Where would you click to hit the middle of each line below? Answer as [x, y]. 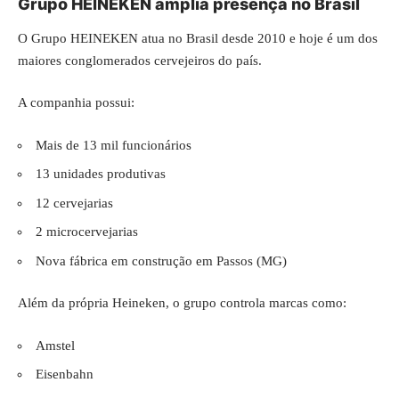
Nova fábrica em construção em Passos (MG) [161, 261]
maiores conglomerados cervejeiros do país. [140, 60]
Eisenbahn [65, 375]
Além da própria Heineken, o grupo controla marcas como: [182, 303]
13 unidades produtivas [101, 174]
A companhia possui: [76, 103]
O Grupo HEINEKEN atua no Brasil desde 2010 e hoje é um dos [198, 38]
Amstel [55, 345]
